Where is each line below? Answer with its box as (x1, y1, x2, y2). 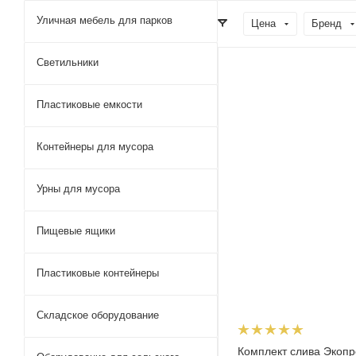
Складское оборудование (37, 309, 159, 321)
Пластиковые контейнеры (37, 267, 159, 279)
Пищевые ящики (37, 225, 115, 237)
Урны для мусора (37, 183, 120, 195)
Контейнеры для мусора (37, 141, 153, 153)
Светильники (37, 56, 99, 68)
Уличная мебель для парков (37, 14, 172, 26)
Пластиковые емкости (37, 99, 142, 110)
